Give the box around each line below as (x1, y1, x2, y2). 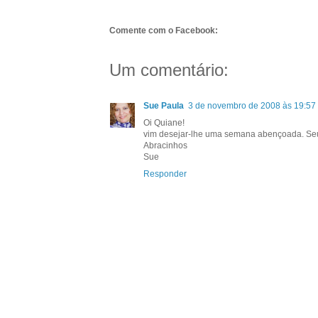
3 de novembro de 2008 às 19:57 (188, 101, 316, 111)
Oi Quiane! (143, 118, 185, 128)
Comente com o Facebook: (109, 26, 218, 36)
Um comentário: (109, 60, 229, 80)
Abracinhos (143, 141, 187, 151)
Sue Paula (143, 101, 184, 111)
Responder (143, 169, 187, 180)
